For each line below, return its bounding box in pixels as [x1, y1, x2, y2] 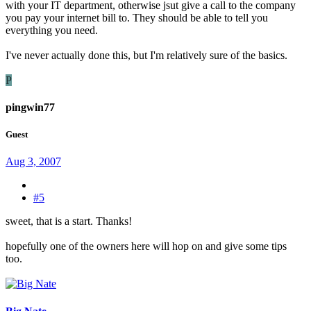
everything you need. [6, 24, 98, 36]
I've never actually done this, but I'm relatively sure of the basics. [6, 49, 287, 61]
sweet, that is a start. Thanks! [6, 215, 132, 228]
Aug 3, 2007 [6, 155, 61, 168]
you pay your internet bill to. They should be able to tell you [6, 11, 268, 24]
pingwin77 [6, 101, 55, 114]
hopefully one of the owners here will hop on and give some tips [6, 240, 287, 253]
